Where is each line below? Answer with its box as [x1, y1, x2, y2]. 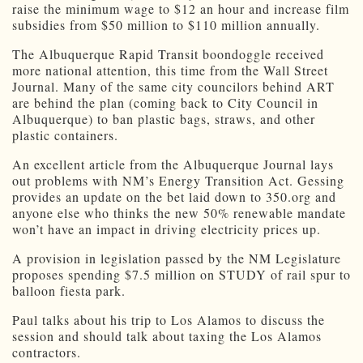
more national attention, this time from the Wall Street [12, 62, 328, 79]
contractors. [12, 344, 81, 361]
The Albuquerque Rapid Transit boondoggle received [12, 45, 324, 63]
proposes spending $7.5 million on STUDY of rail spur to [12, 266, 351, 284]
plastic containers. [12, 126, 118, 144]
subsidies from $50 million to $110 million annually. [12, 16, 320, 34]
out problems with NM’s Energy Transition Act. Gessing [12, 172, 344, 190]
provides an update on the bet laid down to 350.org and [12, 188, 336, 206]
